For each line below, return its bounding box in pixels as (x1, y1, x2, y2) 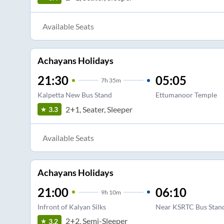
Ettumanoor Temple (155, 90, 217, 99)
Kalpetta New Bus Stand (37, 90, 112, 99)
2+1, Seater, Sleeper (65, 104, 132, 114)
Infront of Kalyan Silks (37, 202, 106, 211)
